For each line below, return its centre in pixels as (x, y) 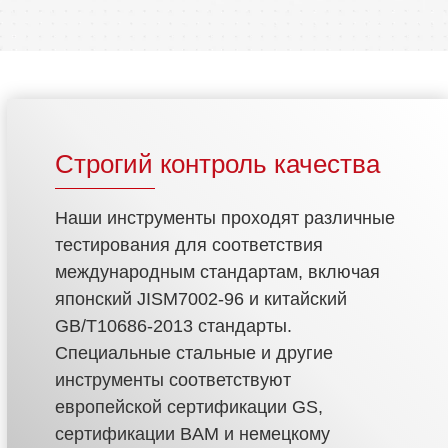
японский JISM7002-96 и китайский (201, 299)
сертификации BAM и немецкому (192, 434)
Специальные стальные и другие (194, 353)
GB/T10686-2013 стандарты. (173, 326)
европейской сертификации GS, (189, 407)
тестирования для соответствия (189, 245)
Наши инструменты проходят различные (225, 218)
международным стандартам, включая (217, 272)
